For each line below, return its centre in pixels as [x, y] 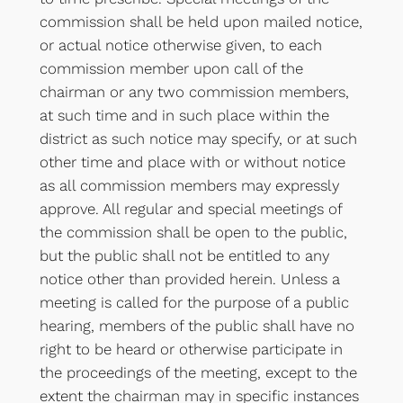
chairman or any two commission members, [194, 91]
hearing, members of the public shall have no [197, 325]
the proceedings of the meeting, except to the [198, 372]
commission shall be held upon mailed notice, [201, 21]
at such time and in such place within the [184, 115]
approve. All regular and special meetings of [190, 208]
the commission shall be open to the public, [193, 232]
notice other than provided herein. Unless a [189, 278]
